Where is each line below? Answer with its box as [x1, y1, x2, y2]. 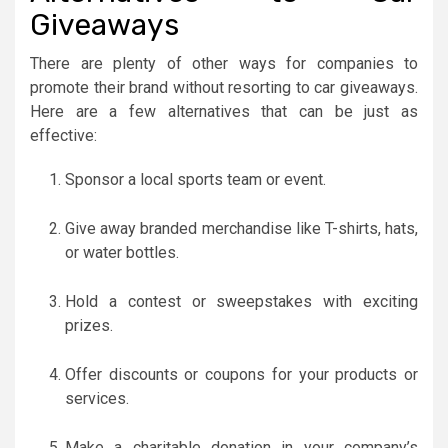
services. [65, 388, 129, 408]
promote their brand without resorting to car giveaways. [30, 77, 418, 97]
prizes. [65, 315, 113, 335]
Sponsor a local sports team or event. [65, 169, 326, 189]
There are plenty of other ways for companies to [30, 53, 418, 73]
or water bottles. [65, 242, 179, 262]
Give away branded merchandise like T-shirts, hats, [65, 218, 418, 238]
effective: [30, 125, 97, 145]
